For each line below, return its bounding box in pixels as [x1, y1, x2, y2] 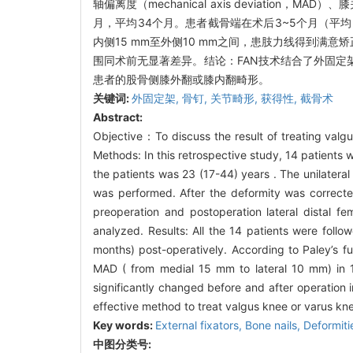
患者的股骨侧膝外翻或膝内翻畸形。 [93, 72, 269, 86]
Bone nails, [245, 318, 303, 332]
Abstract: [93, 110, 143, 124]
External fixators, [155, 318, 245, 332]
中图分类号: [93, 336, 154, 351]
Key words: [93, 318, 155, 332]
